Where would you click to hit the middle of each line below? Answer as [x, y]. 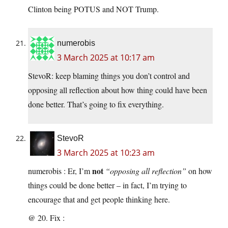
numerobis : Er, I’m [60, 171]
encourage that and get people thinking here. [99, 199]
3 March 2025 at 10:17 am [106, 58]
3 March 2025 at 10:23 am [106, 153]
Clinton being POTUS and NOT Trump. [93, 9]
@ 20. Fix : [46, 218]
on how [199, 171]
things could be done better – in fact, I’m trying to [107, 185]
